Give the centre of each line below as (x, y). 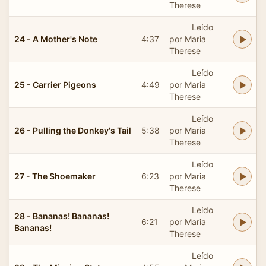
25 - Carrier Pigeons (55, 84)
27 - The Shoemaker (55, 176)
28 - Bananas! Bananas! (62, 216)
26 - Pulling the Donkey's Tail (73, 130)
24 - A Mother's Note (56, 39)
